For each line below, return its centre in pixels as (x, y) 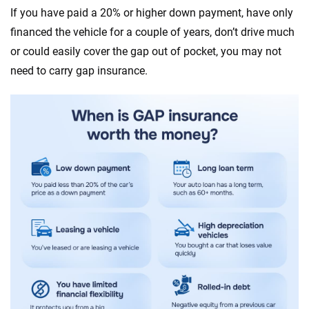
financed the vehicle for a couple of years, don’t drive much (152, 32)
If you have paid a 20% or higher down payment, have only (152, 13)
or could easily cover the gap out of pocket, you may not (146, 51)
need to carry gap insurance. (79, 71)
